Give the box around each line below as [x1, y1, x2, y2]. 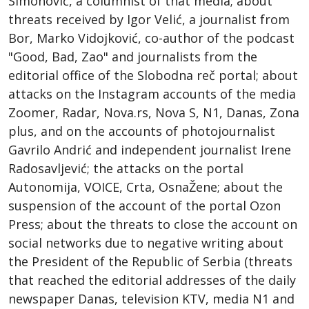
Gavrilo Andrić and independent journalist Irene [8, 141, 291, 158]
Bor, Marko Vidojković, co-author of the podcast [8, 29, 295, 46]
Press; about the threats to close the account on [8, 215, 297, 232]
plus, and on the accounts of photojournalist [8, 122, 275, 139]
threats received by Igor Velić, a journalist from [8, 10, 290, 28]
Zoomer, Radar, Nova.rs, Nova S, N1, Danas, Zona [8, 103, 299, 121]
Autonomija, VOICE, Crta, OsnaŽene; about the [8, 178, 283, 195]
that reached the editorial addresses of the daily [8, 271, 296, 288]
